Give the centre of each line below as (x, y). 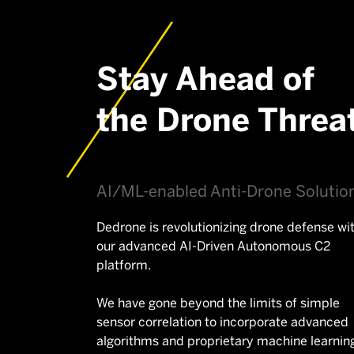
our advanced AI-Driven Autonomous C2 (213, 246)
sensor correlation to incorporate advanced (222, 322)
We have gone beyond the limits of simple (218, 303)
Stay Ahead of (205, 79)
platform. (124, 265)
